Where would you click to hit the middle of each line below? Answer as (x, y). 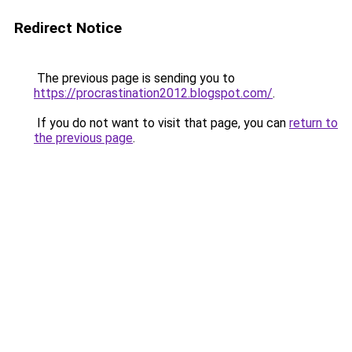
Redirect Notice (68, 28)
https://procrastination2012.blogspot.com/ (153, 93)
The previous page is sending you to (134, 78)
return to (313, 123)
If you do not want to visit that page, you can (161, 123)
